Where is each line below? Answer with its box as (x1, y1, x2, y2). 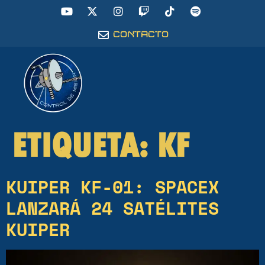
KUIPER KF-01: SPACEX (6, 173, 219, 200)
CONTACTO (112, 30, 169, 39)
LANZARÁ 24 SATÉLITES (6, 194, 219, 221)
